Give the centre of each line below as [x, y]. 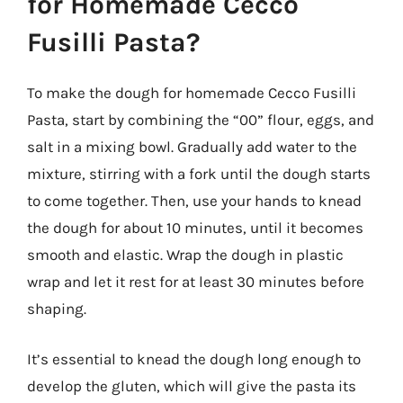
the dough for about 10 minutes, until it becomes [195, 228]
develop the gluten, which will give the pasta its [192, 385]
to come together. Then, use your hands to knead [194, 201]
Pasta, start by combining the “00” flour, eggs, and [201, 120]
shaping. [57, 309]
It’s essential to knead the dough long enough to [194, 358]
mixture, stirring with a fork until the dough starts [199, 174]
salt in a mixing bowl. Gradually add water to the [192, 147]
